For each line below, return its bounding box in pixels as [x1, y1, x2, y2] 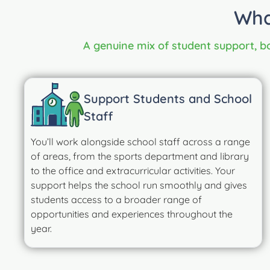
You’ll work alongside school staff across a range [31, 135, 250, 148]
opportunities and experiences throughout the [31, 207, 233, 220]
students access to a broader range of [31, 193, 202, 206]
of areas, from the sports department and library [31, 149, 249, 162]
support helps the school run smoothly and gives [31, 178, 247, 191]
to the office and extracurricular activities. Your [31, 164, 235, 177]
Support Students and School [84, 90, 252, 106]
